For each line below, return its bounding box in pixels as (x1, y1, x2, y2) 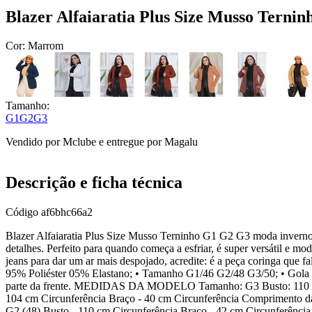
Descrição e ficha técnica (6, 173, 182, 192)
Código (6, 206, 41, 219)
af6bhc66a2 (41, 206, 93, 219)
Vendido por (6, 136, 63, 148)
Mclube (63, 136, 96, 148)
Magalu (164, 136, 198, 148)
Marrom (28, 40, 63, 52)
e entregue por (96, 136, 162, 148)
